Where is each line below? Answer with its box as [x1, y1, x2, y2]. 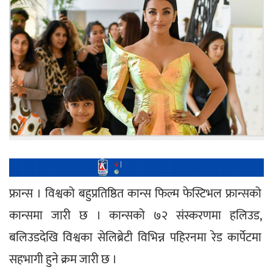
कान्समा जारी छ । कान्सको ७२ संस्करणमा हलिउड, [9, 205, 264, 226]
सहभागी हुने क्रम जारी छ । [9, 249, 117, 270]
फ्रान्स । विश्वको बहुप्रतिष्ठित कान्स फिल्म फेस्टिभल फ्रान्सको [9, 183, 264, 204]
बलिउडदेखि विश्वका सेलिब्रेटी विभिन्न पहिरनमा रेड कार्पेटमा [9, 227, 264, 248]
